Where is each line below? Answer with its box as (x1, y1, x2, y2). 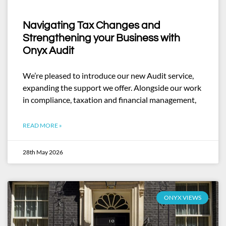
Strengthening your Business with (23, 33, 180, 43)
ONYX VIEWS (163, 194, 201, 202)
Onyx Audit (23, 45, 74, 56)
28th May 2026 (23, 148, 63, 156)
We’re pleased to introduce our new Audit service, (23, 71, 194, 80)
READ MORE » (23, 122, 62, 129)
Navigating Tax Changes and (23, 20, 160, 31)
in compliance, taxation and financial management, (23, 95, 196, 104)
